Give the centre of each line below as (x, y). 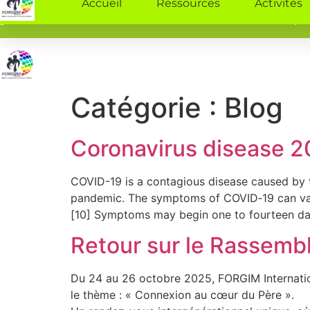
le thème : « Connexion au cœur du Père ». (182, 295)
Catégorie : (147, 108)
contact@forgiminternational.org (209, 19)
